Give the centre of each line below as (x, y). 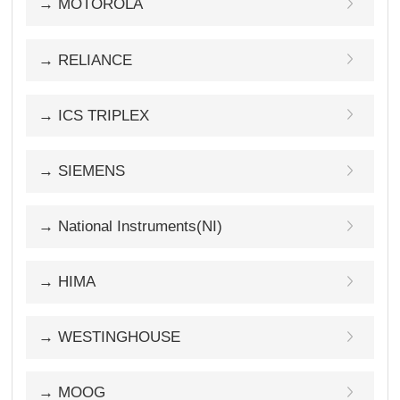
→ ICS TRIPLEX (94, 115)
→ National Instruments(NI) (131, 226)
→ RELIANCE (86, 60)
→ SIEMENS (82, 171)
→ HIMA (67, 281)
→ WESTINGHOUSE (110, 337)
